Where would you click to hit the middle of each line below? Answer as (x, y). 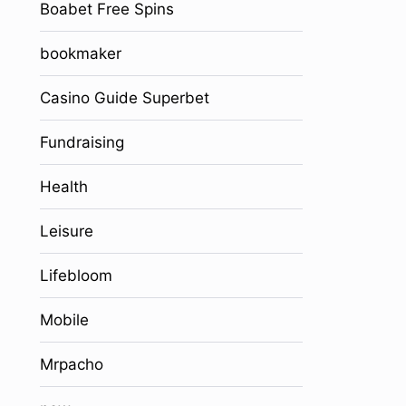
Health (63, 187)
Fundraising (82, 142)
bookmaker (80, 53)
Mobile (64, 320)
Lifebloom (76, 275)
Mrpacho (71, 364)
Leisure (66, 231)
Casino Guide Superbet (124, 98)
